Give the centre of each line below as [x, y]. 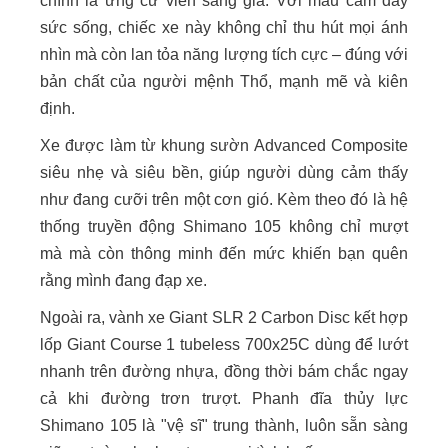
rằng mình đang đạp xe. [125, 280]
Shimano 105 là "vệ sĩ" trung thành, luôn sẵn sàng [224, 425]
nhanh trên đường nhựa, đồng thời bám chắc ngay [224, 371]
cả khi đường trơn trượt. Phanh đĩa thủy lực [224, 398]
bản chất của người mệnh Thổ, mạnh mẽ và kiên [224, 81]
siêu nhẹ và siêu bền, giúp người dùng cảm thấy [224, 172]
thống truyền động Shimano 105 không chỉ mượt [224, 226]
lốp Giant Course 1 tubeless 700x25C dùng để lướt [224, 344]
